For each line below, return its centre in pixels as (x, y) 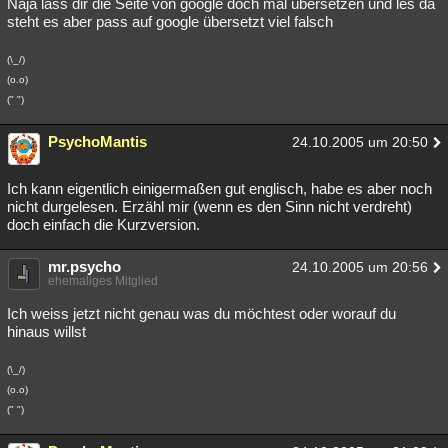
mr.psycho (84, 266)
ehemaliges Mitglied (103, 281)
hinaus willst (46, 331)
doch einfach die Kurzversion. (103, 224)
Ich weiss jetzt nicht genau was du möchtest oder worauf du (201, 313)
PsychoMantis (97, 141)
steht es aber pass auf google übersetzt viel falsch (170, 21)
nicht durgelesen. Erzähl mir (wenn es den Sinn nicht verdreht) (209, 206)
